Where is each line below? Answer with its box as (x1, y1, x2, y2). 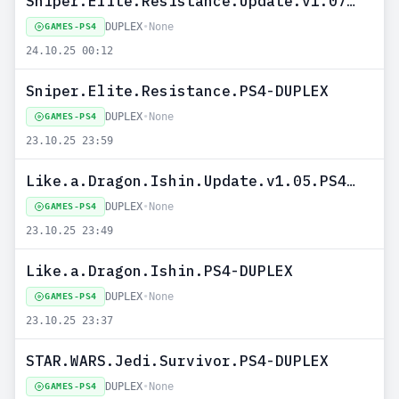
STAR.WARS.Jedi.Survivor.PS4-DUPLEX (26, 352, 329, 370)
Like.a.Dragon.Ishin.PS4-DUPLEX (26, 262, 293, 280)
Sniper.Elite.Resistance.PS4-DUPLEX (26, 82, 329, 100)
